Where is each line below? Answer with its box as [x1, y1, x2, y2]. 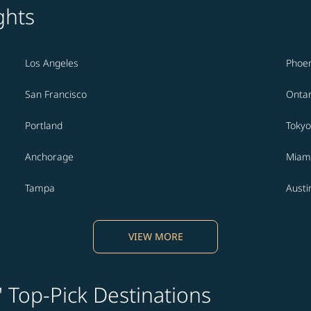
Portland [25, 119, 62, 133]
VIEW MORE [128, 230, 183, 244]
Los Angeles [25, 56, 78, 70]
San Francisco [25, 87, 87, 101]
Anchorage [25, 150, 74, 164]
